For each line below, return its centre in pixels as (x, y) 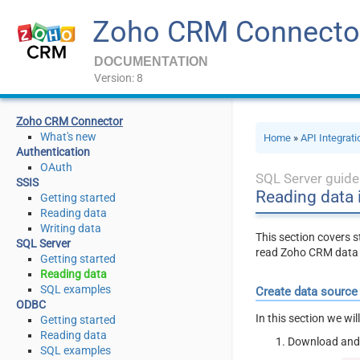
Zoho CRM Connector (70, 121)
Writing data (71, 228)
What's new (68, 137)
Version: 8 (119, 78)
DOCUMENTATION (151, 61)
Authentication (53, 152)
